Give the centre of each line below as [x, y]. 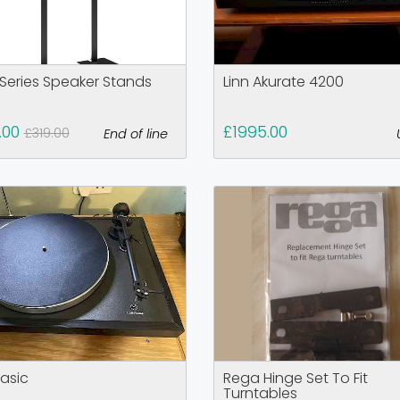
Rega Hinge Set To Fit [295, 379]
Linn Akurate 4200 [283, 82]
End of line [135, 134]
